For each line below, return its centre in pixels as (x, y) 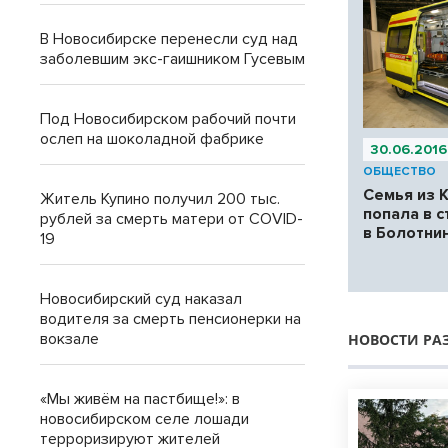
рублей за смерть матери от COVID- (171, 219)
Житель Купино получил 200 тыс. (160, 199)
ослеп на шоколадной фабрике (152, 139)
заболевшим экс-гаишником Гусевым (172, 59)
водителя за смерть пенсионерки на (170, 319)
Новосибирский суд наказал (141, 299)
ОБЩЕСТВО (400, 171)
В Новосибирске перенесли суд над (169, 39)
